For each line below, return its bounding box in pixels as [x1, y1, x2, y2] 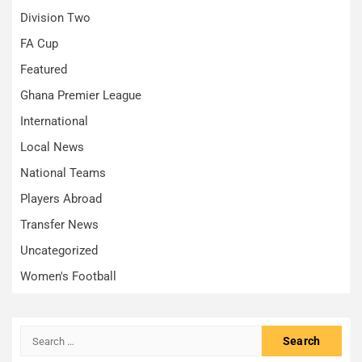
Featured [20, 62, 67, 78]
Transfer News [20, 217, 99, 233]
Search [19, 326, 61, 343]
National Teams [20, 166, 106, 181]
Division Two [20, 11, 90, 26]
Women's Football [20, 269, 116, 284]
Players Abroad [20, 192, 102, 207]
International [20, 114, 88, 129]
